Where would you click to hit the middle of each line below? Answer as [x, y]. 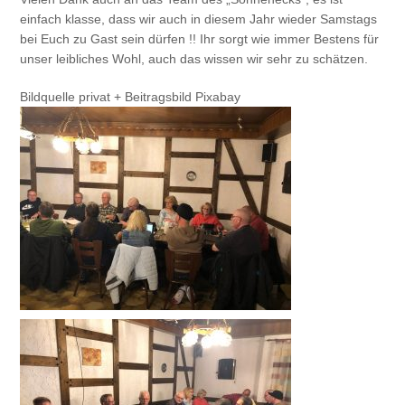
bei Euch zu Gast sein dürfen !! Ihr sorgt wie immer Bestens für [200, 39]
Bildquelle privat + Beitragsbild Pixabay [131, 97]
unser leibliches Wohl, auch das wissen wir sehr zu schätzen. [194, 59]
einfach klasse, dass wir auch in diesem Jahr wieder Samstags [199, 19]
